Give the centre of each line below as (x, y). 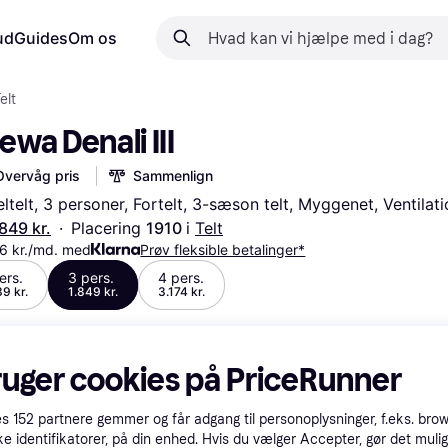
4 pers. (181, 277)
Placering (108, 228)
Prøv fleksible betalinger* (223, 249)
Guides (41, 38)
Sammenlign (173, 175)
